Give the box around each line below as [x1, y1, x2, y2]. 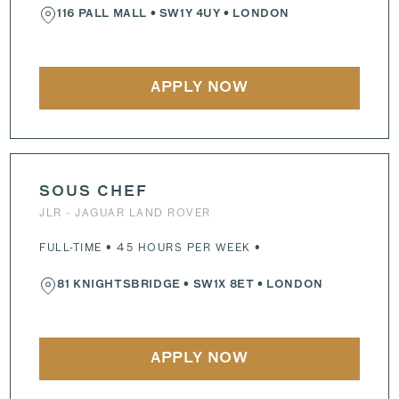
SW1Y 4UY [159, 9, 221, 20]
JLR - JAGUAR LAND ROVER [39, 205, 211, 220]
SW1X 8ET [192, 280, 255, 290]
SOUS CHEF [39, 185, 149, 199]
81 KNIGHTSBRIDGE [57, 280, 181, 290]
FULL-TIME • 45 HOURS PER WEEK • [39, 240, 262, 255]
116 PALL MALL [57, 9, 147, 20]
